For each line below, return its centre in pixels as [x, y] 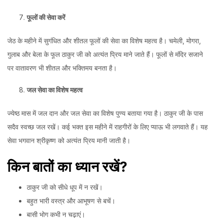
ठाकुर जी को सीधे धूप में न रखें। [65, 187]
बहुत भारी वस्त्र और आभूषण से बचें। [71, 201]
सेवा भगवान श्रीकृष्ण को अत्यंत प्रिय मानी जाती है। [69, 140]
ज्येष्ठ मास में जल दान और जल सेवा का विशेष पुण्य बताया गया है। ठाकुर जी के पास [105, 113]
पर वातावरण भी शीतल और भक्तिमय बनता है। [62, 68]
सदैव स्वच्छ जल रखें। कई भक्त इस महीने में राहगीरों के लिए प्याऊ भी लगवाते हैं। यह [108, 127]
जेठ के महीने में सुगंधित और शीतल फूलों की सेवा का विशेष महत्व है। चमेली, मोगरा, [104, 40]
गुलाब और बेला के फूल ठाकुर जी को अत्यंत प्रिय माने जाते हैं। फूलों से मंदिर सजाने [105, 54]
